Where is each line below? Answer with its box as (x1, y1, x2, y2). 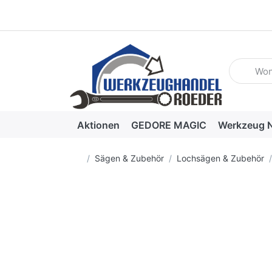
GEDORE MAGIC (131, 118, 206, 131)
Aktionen (76, 118, 120, 131)
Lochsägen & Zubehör (176, 153, 264, 164)
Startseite (81, 152, 120, 163)
